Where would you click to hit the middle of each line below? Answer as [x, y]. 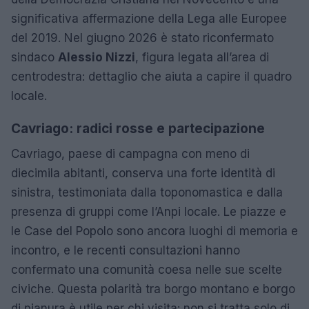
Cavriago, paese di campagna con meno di [130, 153]
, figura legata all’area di [202, 57]
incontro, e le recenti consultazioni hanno [126, 250]
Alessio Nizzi [97, 57]
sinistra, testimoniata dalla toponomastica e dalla [147, 192]
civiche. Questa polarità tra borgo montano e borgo [153, 289]
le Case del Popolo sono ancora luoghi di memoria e [154, 231]
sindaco [34, 57]
